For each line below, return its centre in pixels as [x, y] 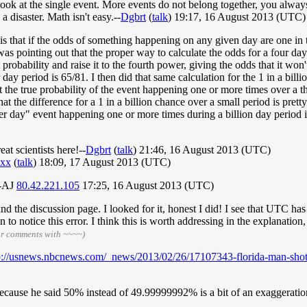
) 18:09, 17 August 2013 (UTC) [102, 162]
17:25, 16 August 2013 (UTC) [147, 186]
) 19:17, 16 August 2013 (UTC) [237, 17]
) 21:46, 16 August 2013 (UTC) [202, 150]
